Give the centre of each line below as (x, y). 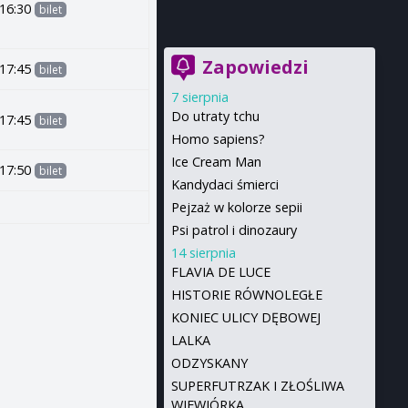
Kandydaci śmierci (224, 184)
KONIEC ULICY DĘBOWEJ (245, 317)
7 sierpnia (199, 97)
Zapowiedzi (255, 67)
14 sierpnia (203, 253)
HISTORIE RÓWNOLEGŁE (246, 295)
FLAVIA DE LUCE (220, 272)
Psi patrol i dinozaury (234, 230)
